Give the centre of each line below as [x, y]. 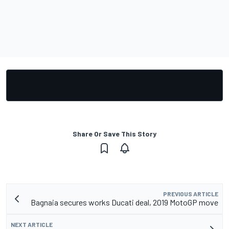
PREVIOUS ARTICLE [191, 194]
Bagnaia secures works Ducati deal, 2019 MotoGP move [124, 202]
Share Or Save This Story [114, 134]
